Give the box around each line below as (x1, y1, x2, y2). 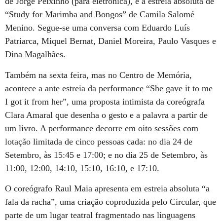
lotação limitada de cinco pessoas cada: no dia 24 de (5, 136, 192, 147)
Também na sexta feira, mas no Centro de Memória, (5, 70, 192, 80)
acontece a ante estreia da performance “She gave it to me (5, 83, 213, 93)
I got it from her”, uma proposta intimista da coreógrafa (5, 96, 205, 107)
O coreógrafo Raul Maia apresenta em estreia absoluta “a (5, 184, 210, 194)
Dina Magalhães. (5, 49, 66, 60)
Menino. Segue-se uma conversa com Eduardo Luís (5, 23, 190, 33)
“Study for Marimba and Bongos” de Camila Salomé (5, 9, 194, 20)
